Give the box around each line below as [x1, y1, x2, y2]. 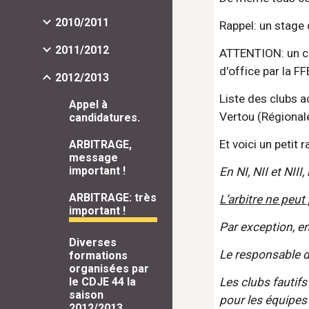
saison [69, 288, 103, 302]
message [69, 151, 118, 165]
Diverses [69, 236, 117, 250]
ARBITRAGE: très [69, 191, 157, 205]
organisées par [69, 262, 149, 276]
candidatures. [69, 111, 140, 125]
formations [69, 249, 128, 263]
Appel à [69, 98, 108, 112]
